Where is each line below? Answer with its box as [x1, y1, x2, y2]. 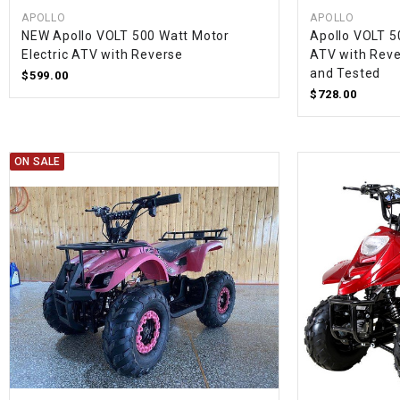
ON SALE [14, 155, 61, 169]
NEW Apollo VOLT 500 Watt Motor [21, 29, 230, 44]
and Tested [310, 66, 381, 81]
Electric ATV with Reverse [21, 47, 184, 62]
